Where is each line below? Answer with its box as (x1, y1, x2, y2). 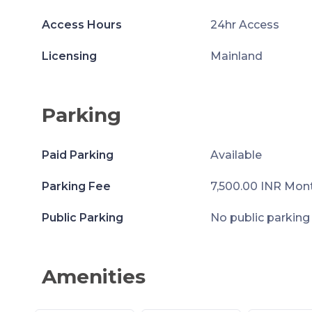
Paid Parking (42, 148, 114, 162)
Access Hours (42, 18, 122, 31)
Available (210, 148, 262, 162)
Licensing (42, 49, 97, 63)
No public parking (210, 211, 310, 224)
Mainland (210, 49, 263, 63)
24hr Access (210, 18, 279, 31)
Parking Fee (42, 180, 111, 193)
